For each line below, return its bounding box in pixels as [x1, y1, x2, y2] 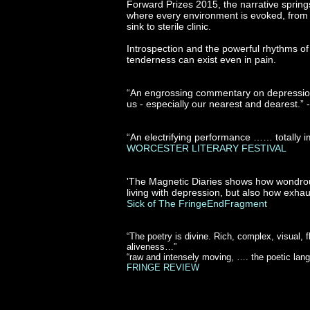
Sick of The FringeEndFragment [127, 198, 267, 209]
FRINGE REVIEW [127, 262, 199, 273]
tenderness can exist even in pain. [127, 54, 276, 65]
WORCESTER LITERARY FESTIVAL [127, 143, 286, 154]
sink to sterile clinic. [127, 21, 217, 32]
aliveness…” [127, 241, 176, 252]
